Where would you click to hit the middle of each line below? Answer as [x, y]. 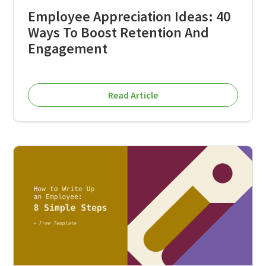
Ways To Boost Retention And [119, 33]
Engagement [68, 49]
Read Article [133, 95]
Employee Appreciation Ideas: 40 [129, 17]
